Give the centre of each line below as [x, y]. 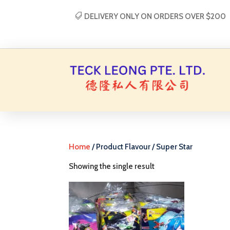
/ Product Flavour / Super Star [142, 147]
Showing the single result [112, 166]
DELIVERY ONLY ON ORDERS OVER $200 [155, 16]
